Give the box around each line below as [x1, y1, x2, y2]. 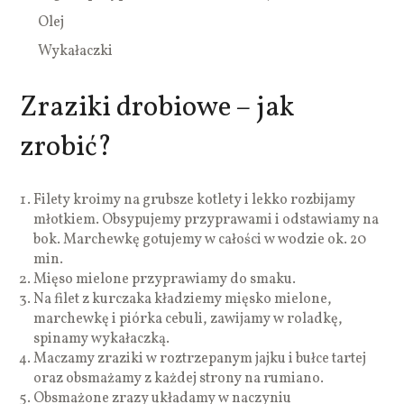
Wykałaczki [38, 41, 114, 61]
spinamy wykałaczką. [33, 328, 170, 349]
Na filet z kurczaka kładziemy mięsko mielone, [33, 289, 333, 309]
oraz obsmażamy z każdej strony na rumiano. [33, 368, 325, 389]
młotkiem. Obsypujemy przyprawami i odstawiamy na [33, 209, 380, 230]
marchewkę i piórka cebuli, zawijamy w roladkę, [33, 308, 344, 329]
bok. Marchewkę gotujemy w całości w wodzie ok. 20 [33, 229, 367, 250]
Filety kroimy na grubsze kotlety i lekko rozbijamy [33, 189, 356, 210]
